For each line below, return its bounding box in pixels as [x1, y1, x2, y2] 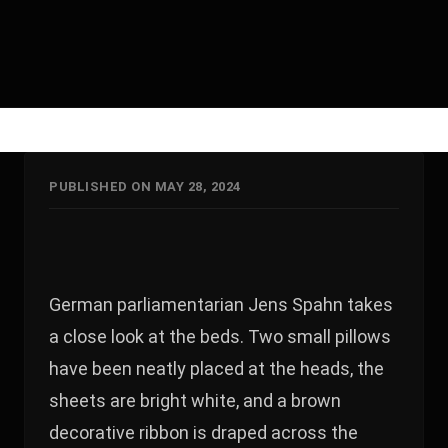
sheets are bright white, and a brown [49, 389, 341, 411]
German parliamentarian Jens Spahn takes [49, 293, 393, 315]
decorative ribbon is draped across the [49, 421, 358, 443]
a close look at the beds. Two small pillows [49, 325, 391, 347]
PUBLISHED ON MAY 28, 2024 [49, 178, 241, 194]
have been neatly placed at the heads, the [49, 357, 384, 379]
